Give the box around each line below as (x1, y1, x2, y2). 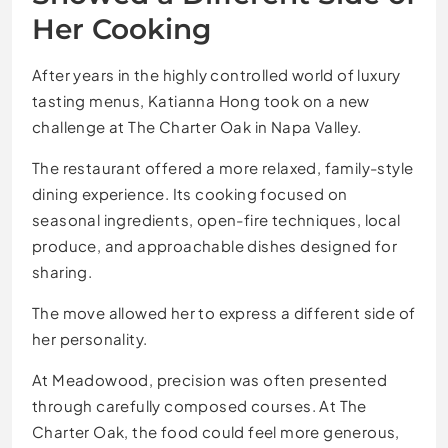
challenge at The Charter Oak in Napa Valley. (32, 116, 362, 136)
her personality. (32, 328, 148, 348)
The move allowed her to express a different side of (32, 302, 416, 322)
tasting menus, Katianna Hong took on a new (32, 90, 370, 110)
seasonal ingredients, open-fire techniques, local (32, 209, 401, 229)
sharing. (32, 261, 93, 281)
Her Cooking (32, 11, 211, 46)
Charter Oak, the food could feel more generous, (32, 421, 400, 441)
